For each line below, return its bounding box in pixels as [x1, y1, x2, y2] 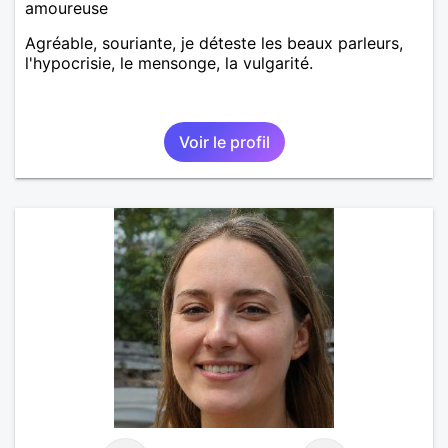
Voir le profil [178, 131, 270, 152]
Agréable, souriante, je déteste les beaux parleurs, [25, 32, 403, 53]
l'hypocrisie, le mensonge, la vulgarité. [25, 52, 313, 73]
